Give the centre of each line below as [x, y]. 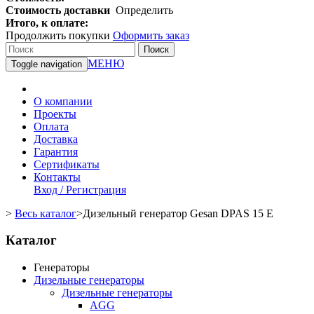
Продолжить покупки [59, 35]
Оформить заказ [151, 35]
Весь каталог [46, 213]
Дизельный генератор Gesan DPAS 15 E [178, 213]
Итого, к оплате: [47, 22]
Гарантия [56, 151]
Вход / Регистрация [80, 189]
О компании [63, 101]
